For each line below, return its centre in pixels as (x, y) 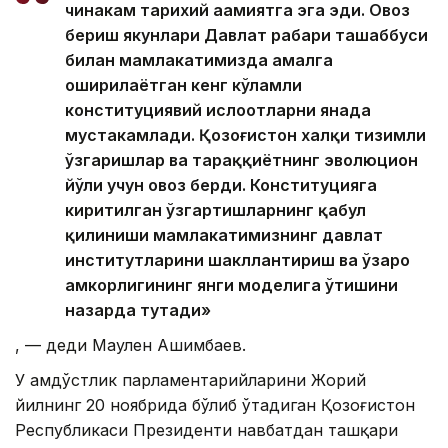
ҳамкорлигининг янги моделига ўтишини (231, 284)
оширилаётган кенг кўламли (183, 84)
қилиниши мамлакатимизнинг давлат (224, 234)
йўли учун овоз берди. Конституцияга (221, 184)
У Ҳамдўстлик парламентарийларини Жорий (190, 379)
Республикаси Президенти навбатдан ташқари (206, 429)
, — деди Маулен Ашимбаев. (130, 344)
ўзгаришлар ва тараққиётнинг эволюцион (241, 159)
